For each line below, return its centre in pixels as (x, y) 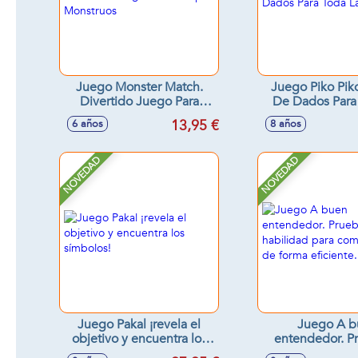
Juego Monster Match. (139, 87)
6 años (88, 124)
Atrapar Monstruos (139, 116)
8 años (286, 124)
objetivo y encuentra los (139, 339)
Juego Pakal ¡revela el (139, 324)
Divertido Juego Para (139, 101)
